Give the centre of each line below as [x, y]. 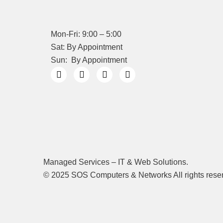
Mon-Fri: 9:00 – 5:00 [86, 34]
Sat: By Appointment [87, 47]
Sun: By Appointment [89, 60]
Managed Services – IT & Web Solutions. [116, 162]
